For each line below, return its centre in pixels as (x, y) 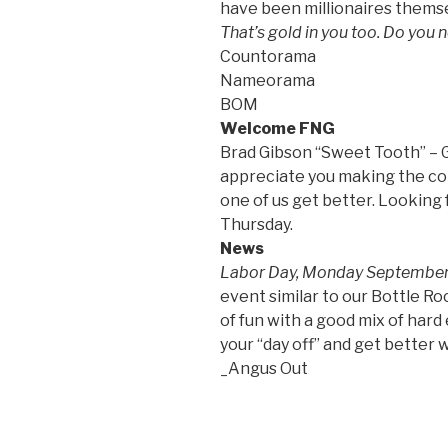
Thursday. (256, 224)
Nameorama (267, 80)
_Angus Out (264, 368)
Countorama (268, 56)
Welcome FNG (277, 128)
